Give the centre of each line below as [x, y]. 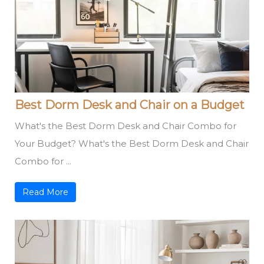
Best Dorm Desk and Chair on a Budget [130, 105]
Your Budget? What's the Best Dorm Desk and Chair [132, 143]
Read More [46, 192]
